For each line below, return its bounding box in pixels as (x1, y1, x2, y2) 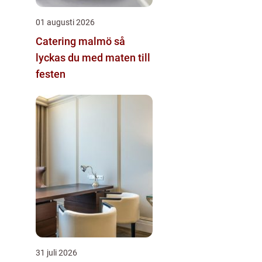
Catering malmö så (36, 35, 114, 47)
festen (36, 68, 65, 80)
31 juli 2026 (36, 248, 77, 257)
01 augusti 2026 (36, 18, 95, 27)
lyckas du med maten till (36, 51, 150, 64)
